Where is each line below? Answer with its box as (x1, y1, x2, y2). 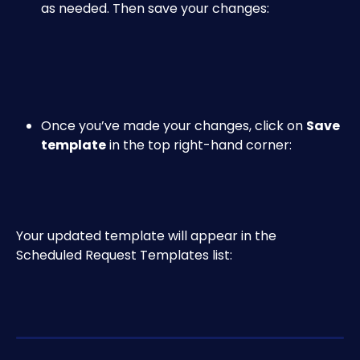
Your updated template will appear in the (16, 226, 280, 245)
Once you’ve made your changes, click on (41, 116, 306, 135)
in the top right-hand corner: (106, 135, 292, 154)
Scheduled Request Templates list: (16, 245, 232, 264)
